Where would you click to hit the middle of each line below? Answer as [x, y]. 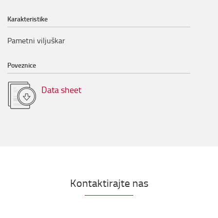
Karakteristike [27, 19]
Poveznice [22, 65]
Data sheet [61, 90]
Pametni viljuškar [36, 41]
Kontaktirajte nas [109, 183]
